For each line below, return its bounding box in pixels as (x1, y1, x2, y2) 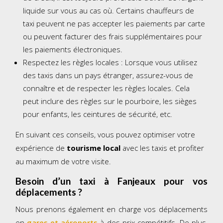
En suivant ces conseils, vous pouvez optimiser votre (15, 129, 196, 140)
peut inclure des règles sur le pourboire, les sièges (23, 96, 197, 107)
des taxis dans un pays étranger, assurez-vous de (23, 70, 194, 81)
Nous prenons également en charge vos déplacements (15, 204, 208, 215)
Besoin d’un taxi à (15, 175, 117, 187)
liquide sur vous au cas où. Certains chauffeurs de (23, 5, 195, 16)
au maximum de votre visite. (15, 156, 111, 167)
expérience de (15, 143, 67, 153)
